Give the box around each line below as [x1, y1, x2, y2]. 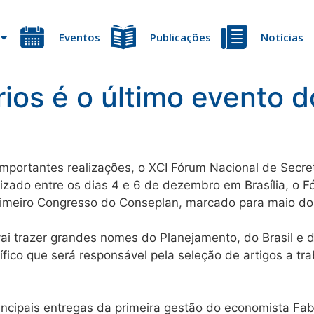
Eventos [59, 30, 100, 45]
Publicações [150, 30, 211, 45]
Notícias [261, 30, 303, 45]
